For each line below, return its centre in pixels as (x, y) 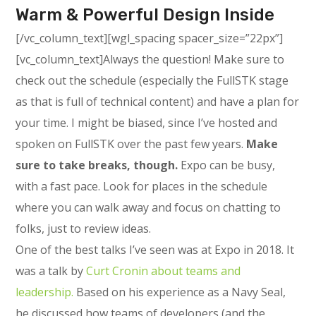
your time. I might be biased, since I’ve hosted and (147, 123)
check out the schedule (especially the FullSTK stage (152, 80)
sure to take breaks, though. (97, 165)
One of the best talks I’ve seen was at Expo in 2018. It (155, 250)
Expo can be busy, (227, 165)
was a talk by (51, 271)
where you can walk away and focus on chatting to (148, 207)
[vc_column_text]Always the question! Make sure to (150, 59)
